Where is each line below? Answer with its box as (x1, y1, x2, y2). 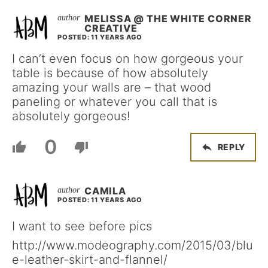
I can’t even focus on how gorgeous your (12, 51, 243, 66)
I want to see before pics (12, 218, 152, 233)
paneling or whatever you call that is (12, 94, 217, 109)
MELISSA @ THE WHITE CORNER (84, 12, 252, 25)
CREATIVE (84, 22, 138, 34)
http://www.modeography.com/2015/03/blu (12, 237, 253, 252)
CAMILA (84, 184, 126, 197)
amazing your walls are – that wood (12, 80, 211, 95)
